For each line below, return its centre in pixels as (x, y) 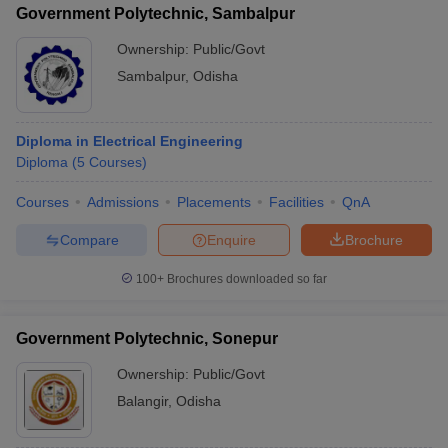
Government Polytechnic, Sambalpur (155, 13)
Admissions (123, 202)
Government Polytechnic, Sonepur (147, 338)
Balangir (142, 401)
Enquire (231, 239)
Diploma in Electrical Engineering (129, 141)
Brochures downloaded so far (245, 279)
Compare (89, 239)
